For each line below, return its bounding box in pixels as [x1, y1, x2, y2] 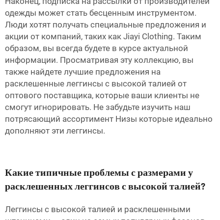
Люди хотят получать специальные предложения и [5, 20, 206, 30]
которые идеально [139, 114, 213, 124]
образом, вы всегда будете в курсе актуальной [5, 43, 188, 54]
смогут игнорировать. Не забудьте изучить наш [5, 102, 191, 112]
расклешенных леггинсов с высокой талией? [5, 180, 205, 193]
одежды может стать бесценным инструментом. [5, 8, 196, 18]
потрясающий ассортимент [5, 114, 115, 124]
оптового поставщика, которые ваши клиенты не [5, 90, 199, 101]
